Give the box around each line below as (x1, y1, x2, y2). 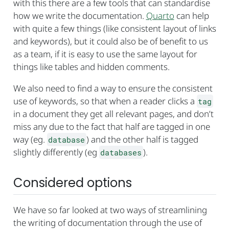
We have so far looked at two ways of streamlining (13, 204, 207, 216)
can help (174, 9, 209, 21)
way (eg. (13, 133, 47, 145)
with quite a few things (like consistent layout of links (13, 22, 216, 34)
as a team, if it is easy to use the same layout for (13, 48, 197, 60)
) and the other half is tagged (86, 133, 199, 145)
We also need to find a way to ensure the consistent (13, 82, 213, 94)
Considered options (13, 174, 132, 191)
